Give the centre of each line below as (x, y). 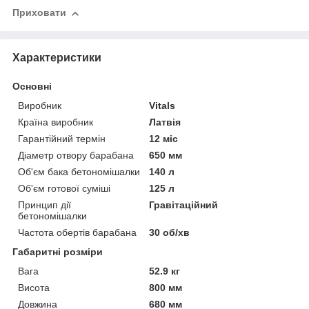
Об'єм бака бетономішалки (79, 171)
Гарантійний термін (62, 138)
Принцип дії (44, 205)
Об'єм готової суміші (64, 188)
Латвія (165, 122)
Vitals (162, 105)
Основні (32, 86)
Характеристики (57, 57)
